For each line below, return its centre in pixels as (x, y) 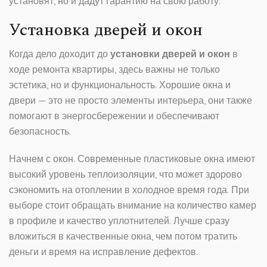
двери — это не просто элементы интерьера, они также (131, 100)
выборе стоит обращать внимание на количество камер (133, 205)
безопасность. (40, 131)
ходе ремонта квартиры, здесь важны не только (114, 69)
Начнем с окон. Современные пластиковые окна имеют (132, 159)
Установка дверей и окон (106, 30)
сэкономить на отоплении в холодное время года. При (129, 190)
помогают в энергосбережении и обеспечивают (114, 116)
